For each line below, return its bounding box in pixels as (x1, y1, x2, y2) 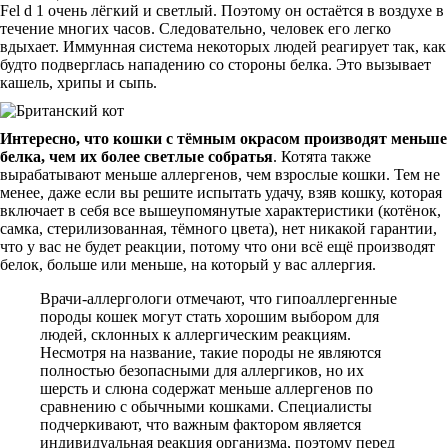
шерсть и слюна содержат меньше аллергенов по (40, 380, 373, 397)
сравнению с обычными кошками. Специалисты (40, 398, 372, 415)
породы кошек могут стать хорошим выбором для (40, 308, 379, 325)
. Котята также (273, 148, 371, 165)
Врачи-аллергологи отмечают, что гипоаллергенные (40, 290, 397, 307)
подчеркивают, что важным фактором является (40, 416, 361, 433)
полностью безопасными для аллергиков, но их (40, 362, 364, 379)
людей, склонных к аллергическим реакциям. (40, 326, 351, 343)
